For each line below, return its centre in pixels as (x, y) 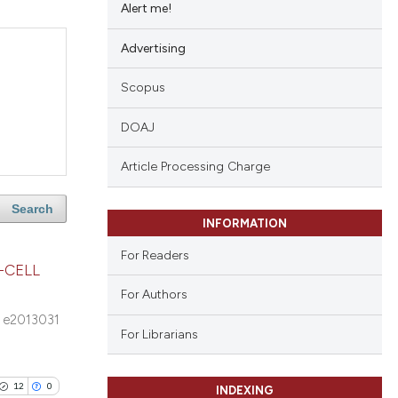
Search (32, 209)
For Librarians (159, 334)
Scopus (143, 88)
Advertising (153, 48)
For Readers (155, 255)
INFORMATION (244, 223)
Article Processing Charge (195, 167)
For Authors (154, 295)
